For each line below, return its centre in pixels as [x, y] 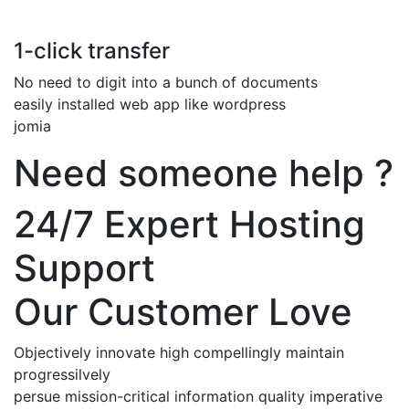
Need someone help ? [204, 173]
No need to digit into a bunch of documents [166, 82]
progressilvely [62, 374]
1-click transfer [92, 50]
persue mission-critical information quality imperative [198, 396]
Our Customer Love [183, 311]
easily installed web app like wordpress [150, 104]
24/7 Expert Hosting [189, 224]
